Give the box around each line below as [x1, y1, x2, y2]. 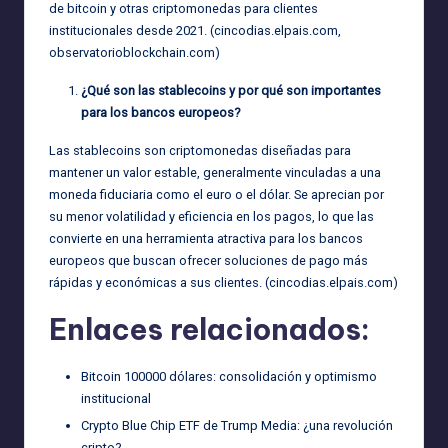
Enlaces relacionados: [49, 310, 370, 348]
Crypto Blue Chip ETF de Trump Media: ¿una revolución [81, 418, 393, 434]
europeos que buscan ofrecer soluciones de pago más [49, 252, 368, 268]
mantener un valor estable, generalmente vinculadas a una [49, 164, 381, 180]
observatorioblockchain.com [49, 44, 215, 60]
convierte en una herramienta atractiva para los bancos [49, 230, 363, 246]
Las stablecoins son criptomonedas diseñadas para [49, 142, 351, 158]
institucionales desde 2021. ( [49, 22, 214, 38]
